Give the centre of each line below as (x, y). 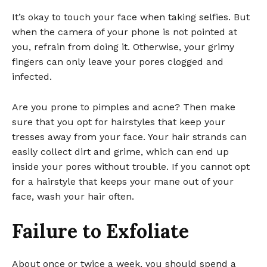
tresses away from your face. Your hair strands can (129, 137)
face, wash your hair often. (73, 197)
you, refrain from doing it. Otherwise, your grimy (123, 47)
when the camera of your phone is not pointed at (125, 32)
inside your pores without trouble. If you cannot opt (131, 167)
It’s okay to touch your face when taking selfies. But (131, 17)
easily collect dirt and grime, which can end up (120, 152)
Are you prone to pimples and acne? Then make (124, 107)
